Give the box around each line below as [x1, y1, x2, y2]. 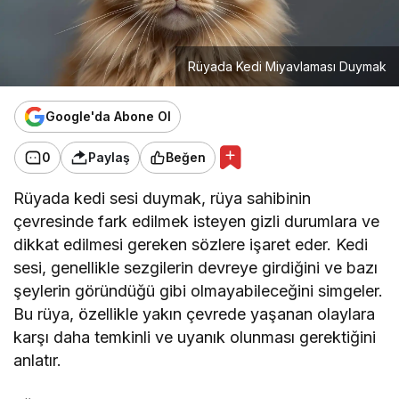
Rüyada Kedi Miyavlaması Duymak [188, 58, 387, 74]
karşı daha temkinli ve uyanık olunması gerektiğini [13, 327, 377, 346]
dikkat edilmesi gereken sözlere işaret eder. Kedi [13, 234, 369, 254]
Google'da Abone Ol [45, 109, 171, 125]
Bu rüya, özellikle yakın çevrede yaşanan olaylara [13, 304, 376, 323]
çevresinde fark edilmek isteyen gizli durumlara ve [13, 211, 380, 231]
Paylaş [88, 150, 130, 166]
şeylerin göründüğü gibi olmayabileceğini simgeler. [13, 281, 384, 300]
